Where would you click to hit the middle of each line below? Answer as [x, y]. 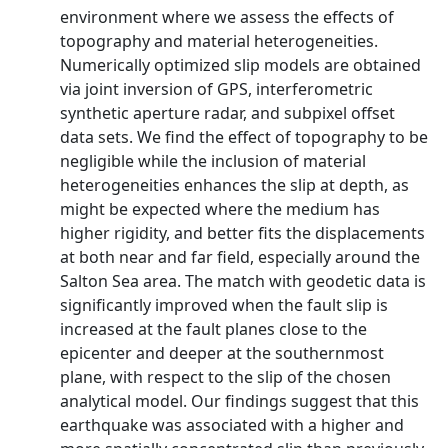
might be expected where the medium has [220, 209]
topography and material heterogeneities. [219, 41]
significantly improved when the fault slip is [224, 305]
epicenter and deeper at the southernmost [222, 353]
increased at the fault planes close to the [213, 329]
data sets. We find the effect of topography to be [244, 137]
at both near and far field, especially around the [240, 257]
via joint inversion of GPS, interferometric [216, 89]
